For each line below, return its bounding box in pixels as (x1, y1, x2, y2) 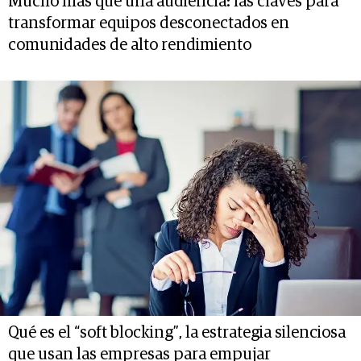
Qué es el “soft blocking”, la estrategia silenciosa (8, 324, 346, 341)
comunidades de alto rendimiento (8, 37, 251, 54)
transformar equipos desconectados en (8, 15, 289, 32)
